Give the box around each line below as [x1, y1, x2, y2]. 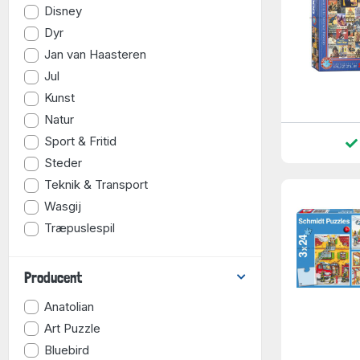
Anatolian [44, 298, 95, 314]
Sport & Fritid [44, 133, 117, 149]
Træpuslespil [44, 220, 116, 236]
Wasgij [44, 198, 82, 215]
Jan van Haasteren [44, 47, 147, 63]
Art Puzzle [44, 320, 101, 336]
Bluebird [44, 342, 90, 358]
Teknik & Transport [44, 177, 149, 193]
